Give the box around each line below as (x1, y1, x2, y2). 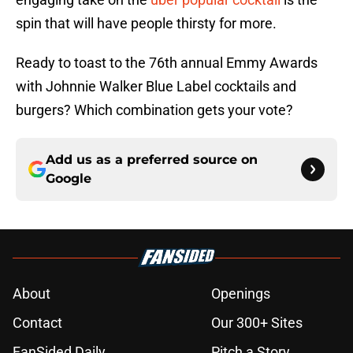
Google (46, 171, 91, 187)
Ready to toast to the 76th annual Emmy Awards (16, 54, 318, 72)
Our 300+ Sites (211, 314, 303, 332)
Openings (211, 285, 270, 303)
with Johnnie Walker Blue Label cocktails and (16, 78, 296, 95)
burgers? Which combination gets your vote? (16, 102, 299, 119)
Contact (13, 314, 62, 332)
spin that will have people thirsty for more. (16, 15, 277, 32)
